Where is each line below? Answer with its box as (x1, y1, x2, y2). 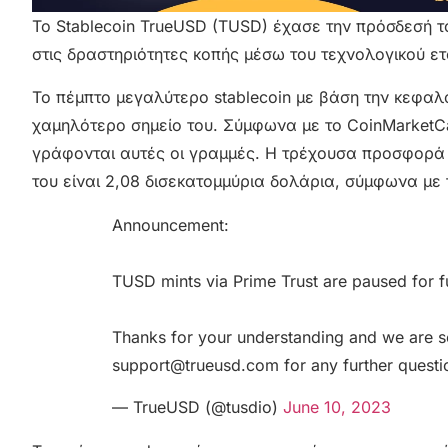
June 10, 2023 (283, 397, 391, 418)
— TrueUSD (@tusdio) (112, 397, 283, 418)
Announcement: (112, 214, 229, 235)
